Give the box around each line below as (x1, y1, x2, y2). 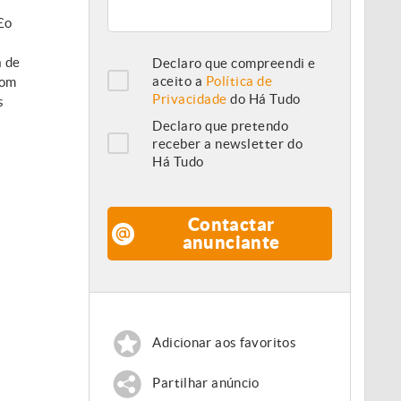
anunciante (182, 231, 280, 252)
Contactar (187, 213, 275, 235)
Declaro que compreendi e (152, 55, 316, 71)
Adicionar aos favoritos (152, 335, 296, 351)
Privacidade (152, 90, 227, 107)
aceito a (152, 73, 206, 89)
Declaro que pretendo (152, 117, 289, 133)
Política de (205, 73, 273, 89)
